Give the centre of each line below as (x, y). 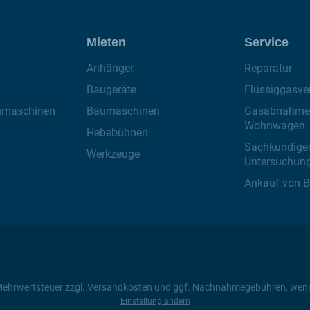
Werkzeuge (113, 154)
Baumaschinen (123, 111)
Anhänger (110, 68)
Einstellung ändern (155, 301)
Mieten (106, 42)
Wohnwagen (275, 126)
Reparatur (268, 68)
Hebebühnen (117, 133)
